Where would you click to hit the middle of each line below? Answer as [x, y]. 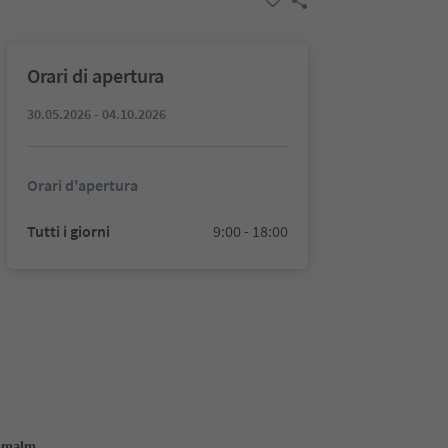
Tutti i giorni [68, 231]
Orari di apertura [95, 75]
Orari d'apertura [82, 185]
